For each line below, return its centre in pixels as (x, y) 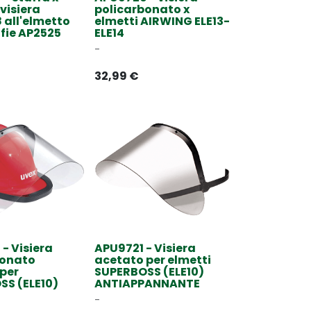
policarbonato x (142, 10)
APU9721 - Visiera (145, 249)
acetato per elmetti (153, 260)
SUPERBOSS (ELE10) (149, 272)
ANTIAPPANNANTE (147, 284)
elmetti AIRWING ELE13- (162, 22)
